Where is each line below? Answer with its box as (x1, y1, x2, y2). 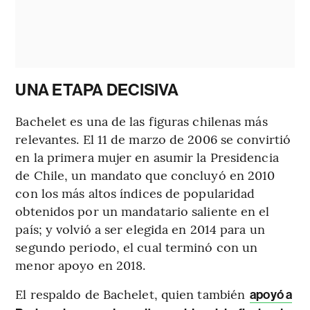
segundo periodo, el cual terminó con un (15, 238, 258, 256)
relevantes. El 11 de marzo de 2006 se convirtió (15, 130, 291, 148)
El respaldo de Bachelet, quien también (15, 285, 249, 303)
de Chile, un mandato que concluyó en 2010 (15, 166, 275, 184)
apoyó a (250, 287, 292, 303)
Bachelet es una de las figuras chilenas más (15, 112, 268, 130)
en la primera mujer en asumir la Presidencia (15, 148, 279, 166)
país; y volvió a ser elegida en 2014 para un (15, 220, 265, 238)
